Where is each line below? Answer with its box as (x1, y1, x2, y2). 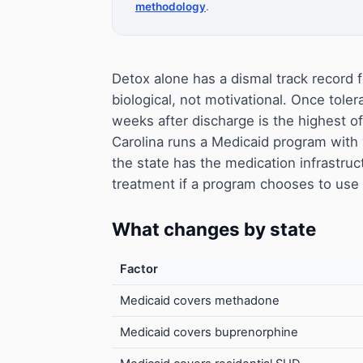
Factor (120, 262, 158, 277)
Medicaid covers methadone (120, 293, 280, 309)
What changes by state (112, 218, 316, 241)
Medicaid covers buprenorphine (120, 325, 298, 340)
